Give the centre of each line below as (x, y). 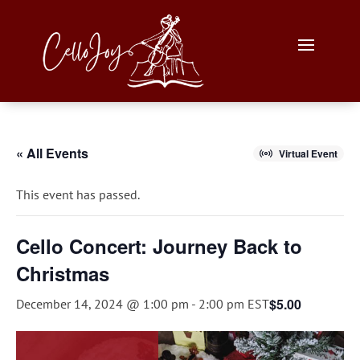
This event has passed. (78, 195)
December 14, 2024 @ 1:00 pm (102, 304)
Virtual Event (308, 154)
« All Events (52, 153)
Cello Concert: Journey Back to (159, 246)
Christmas (63, 274)
